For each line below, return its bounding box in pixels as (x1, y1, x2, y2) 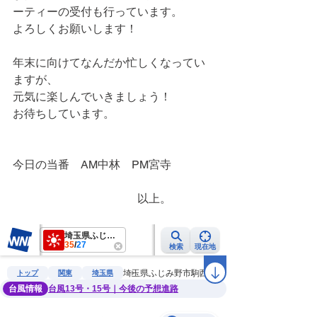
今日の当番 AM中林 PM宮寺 (13, 158, 171, 171)
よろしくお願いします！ (13, 22, 137, 35)
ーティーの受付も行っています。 (13, 5, 183, 18)
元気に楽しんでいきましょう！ (13, 90, 171, 103)
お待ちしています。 (13, 107, 115, 120)
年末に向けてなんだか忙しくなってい (13, 56, 205, 69)
